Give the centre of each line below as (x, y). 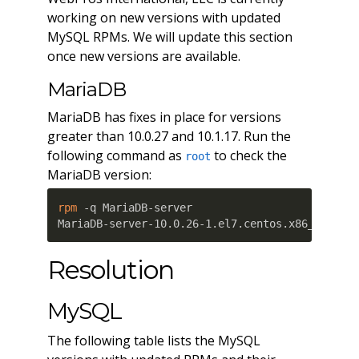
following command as (116, 156)
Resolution (110, 270)
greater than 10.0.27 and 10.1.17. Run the (169, 137)
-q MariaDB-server (135, 207)
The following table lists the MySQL (153, 341)
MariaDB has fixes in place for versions (164, 117)
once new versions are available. (143, 56)
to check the (248, 156)
